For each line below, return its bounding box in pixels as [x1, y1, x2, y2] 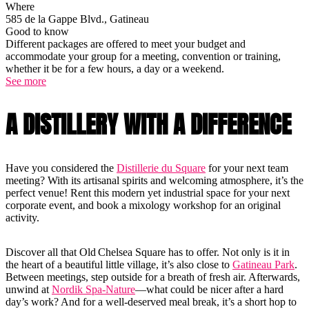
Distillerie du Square [117, 161, 206, 174]
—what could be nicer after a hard [135, 283, 283, 295]
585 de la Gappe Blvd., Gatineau [6, 13, 149, 26]
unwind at [6, 283, 52, 295]
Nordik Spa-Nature [52, 283, 135, 295]
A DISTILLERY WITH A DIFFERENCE [6, 106, 291, 143]
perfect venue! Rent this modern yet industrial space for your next [6, 186, 290, 199]
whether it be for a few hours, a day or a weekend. [6, 63, 224, 75]
